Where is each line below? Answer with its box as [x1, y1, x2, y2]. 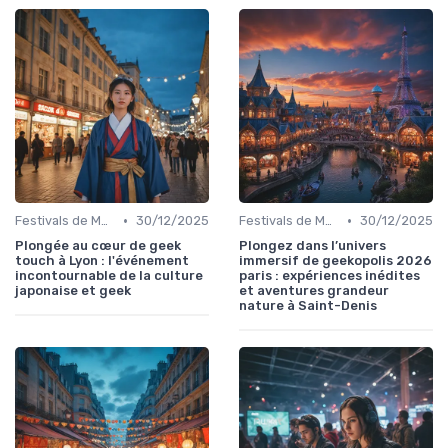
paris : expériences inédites [239, 268, 420, 284]
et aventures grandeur [239, 283, 389, 299]
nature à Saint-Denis [239, 298, 377, 314]
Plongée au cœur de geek [15, 238, 181, 254]
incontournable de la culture [15, 268, 203, 284]
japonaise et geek [15, 283, 131, 299]
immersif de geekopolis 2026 [239, 253, 432, 269]
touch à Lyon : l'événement [15, 253, 189, 269]
